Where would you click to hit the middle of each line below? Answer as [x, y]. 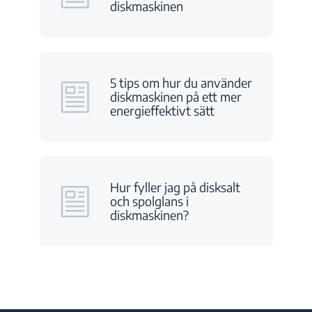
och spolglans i [149, 201]
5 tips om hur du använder [181, 83]
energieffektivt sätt [162, 110]
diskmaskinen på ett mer [175, 96]
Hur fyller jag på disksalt [175, 187]
